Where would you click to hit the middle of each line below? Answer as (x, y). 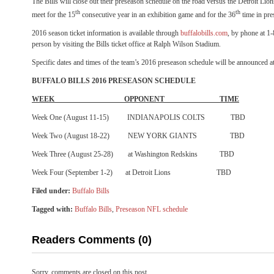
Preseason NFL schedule (152, 209)
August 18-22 (87, 136)
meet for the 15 (54, 15)
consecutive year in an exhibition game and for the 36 (158, 15)
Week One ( (49, 117)
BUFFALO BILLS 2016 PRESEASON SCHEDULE (114, 81)
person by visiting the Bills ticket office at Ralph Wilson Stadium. (126, 44)
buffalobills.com (204, 33)
